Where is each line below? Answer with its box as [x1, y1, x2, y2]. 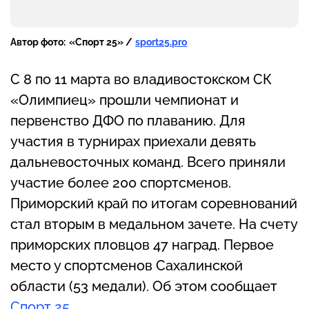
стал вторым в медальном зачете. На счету [10, 216, 297, 233]
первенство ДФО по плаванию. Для [10, 112, 246, 130]
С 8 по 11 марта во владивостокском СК [10, 71, 272, 88]
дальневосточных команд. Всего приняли [10, 154, 286, 171]
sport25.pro [135, 37, 188, 48]
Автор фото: [10, 37, 66, 48]
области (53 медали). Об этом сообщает [10, 278, 277, 295]
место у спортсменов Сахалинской [10, 257, 243, 275]
